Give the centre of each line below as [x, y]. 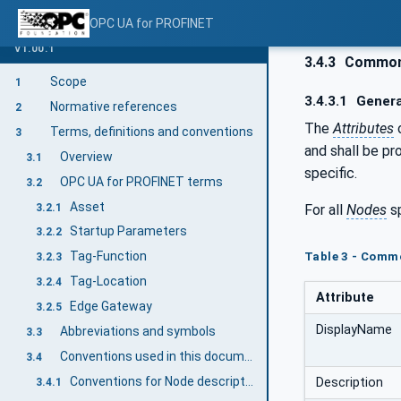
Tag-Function [109, 256]
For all [325, 209]
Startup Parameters [129, 231]
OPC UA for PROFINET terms [141, 181]
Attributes [363, 128]
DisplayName [354, 329]
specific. [331, 173]
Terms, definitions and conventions [151, 131]
